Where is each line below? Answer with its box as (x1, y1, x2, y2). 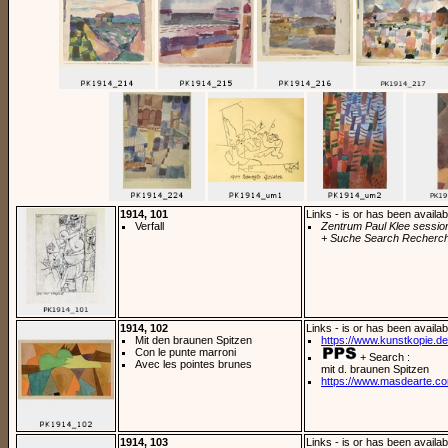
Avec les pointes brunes (135, 357, 252, 370)
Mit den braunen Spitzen (135, 333, 252, 346)
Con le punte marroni (135, 345, 236, 358)
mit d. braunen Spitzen (321, 362, 429, 375)
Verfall (135, 219, 164, 232)
